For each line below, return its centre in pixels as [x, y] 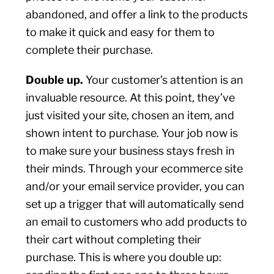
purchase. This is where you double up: [124, 257]
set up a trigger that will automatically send [135, 204]
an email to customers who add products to [137, 222]
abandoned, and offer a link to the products [137, 14]
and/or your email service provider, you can [135, 186]
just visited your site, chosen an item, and [130, 115]
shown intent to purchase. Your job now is [132, 133]
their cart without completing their [114, 239]
